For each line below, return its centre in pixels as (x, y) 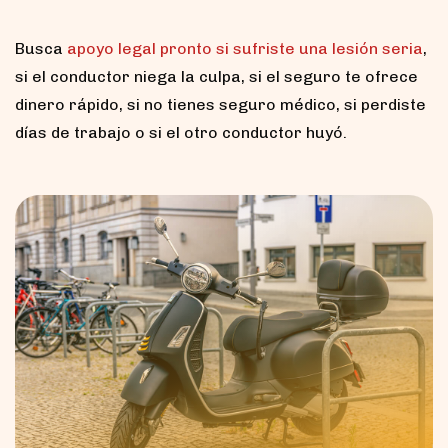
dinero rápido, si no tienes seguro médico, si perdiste (220, 105)
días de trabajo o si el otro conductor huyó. (181, 133)
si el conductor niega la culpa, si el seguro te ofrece (216, 77)
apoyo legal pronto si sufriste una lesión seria (245, 49)
